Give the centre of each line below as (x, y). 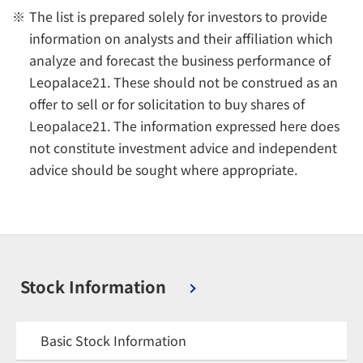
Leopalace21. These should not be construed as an (184, 82)
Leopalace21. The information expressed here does (184, 126)
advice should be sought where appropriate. (163, 169)
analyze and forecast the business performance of (180, 60)
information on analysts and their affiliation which (181, 38)
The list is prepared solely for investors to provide (178, 16)
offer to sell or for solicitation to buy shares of (167, 104)
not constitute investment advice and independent (183, 147)
